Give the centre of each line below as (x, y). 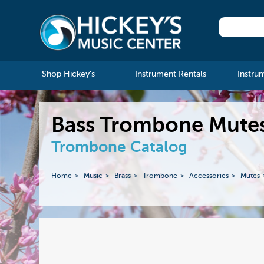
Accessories (209, 176)
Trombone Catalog (120, 148)
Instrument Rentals (170, 75)
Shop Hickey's (68, 75)
